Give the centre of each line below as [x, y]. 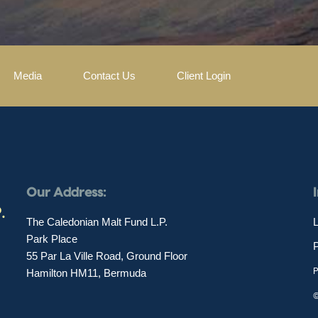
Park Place [52, 239]
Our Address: [66, 193]
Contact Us [109, 76]
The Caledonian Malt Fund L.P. [97, 222]
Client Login [204, 76]
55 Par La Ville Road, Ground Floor [107, 256]
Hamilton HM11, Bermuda [87, 273]
